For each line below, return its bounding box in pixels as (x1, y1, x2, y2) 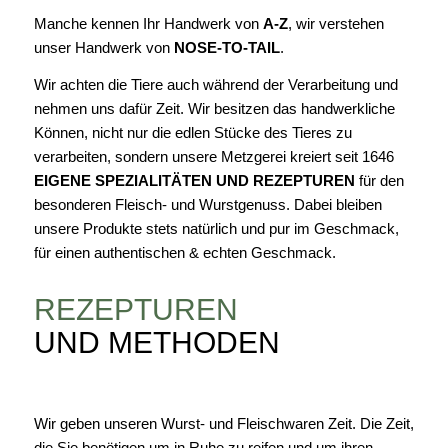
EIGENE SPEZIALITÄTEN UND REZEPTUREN (33, 172, 355, 189)
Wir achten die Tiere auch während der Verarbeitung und (33, 76, 398, 93)
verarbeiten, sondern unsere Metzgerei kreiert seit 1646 (33, 148, 394, 165)
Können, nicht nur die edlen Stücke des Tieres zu (33, 124, 352, 141)
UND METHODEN (33, 325, 280, 359)
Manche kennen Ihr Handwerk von (33, 15, 263, 33)
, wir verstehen (287, 15, 384, 33)
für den (354, 172, 404, 189)
